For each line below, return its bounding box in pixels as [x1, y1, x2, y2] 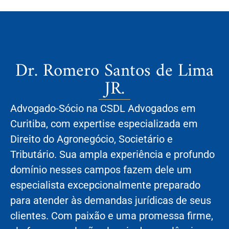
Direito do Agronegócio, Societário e [10, 133, 173, 146]
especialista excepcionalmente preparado [10, 179, 200, 192]
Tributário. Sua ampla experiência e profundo [10, 148, 215, 161]
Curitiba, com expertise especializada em [10, 118, 198, 130]
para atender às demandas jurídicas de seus [10, 194, 211, 207]
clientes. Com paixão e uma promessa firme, [10, 210, 213, 222]
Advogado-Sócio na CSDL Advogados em [10, 102, 196, 115]
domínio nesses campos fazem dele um [10, 164, 192, 176]
